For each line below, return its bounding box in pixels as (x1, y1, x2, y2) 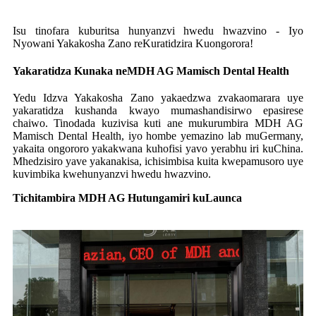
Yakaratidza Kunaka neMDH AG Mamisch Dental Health (13, 65, 289, 78)
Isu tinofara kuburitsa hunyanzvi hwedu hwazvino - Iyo (13, 24, 303, 37)
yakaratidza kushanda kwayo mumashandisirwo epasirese (13, 104, 303, 116)
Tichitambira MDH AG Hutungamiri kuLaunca (13, 191, 242, 204)
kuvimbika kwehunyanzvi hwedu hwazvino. (13, 167, 211, 180)
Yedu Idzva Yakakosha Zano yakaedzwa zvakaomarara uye (13, 91, 303, 104)
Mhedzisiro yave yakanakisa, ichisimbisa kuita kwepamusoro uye (13, 154, 303, 167)
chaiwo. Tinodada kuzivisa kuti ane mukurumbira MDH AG (13, 116, 303, 129)
